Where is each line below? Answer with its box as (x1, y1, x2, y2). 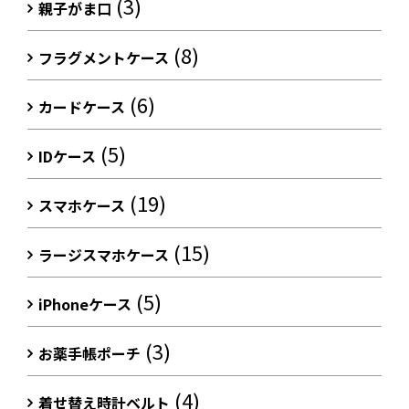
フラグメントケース (38, 47, 169, 69)
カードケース (38, 96, 125, 119)
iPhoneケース (38, 293, 131, 316)
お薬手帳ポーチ (38, 342, 141, 365)
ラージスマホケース (38, 244, 169, 267)
